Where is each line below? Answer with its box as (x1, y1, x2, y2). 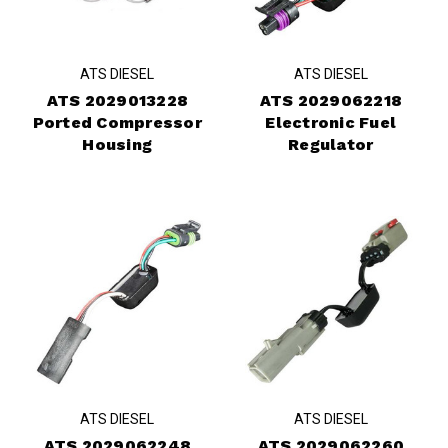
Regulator (288, 134, 374, 154)
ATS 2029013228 (46, 90, 188, 110)
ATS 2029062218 (259, 90, 402, 110)
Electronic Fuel (265, 112, 397, 132)
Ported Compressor (32, 112, 202, 132)
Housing (82, 134, 153, 154)
